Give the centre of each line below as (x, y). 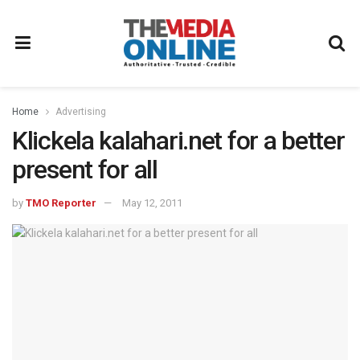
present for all (85, 170)
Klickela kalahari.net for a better (178, 141)
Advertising (81, 112)
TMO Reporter (61, 202)
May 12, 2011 (152, 202)
